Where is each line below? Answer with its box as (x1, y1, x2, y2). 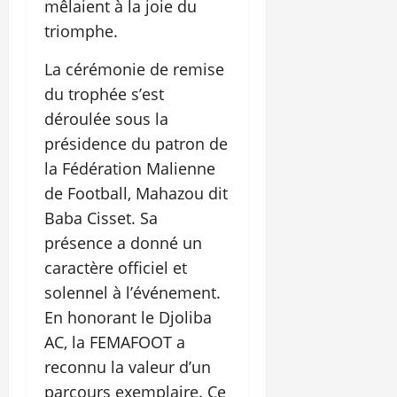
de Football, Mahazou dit (44, 183, 228, 205)
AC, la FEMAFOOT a (44, 331, 185, 354)
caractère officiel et (44, 257, 187, 279)
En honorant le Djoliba (44, 307, 212, 329)
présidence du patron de (44, 133, 228, 155)
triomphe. (44, 20, 118, 43)
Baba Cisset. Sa (44, 207, 158, 230)
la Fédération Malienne (44, 158, 215, 180)
